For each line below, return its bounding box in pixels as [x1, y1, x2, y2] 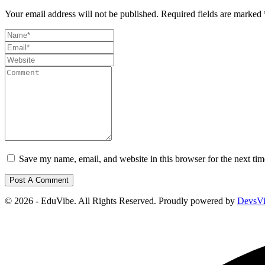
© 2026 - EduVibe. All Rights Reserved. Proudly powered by [5, 195, 237, 206]
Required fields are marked [161, 8, 264, 19]
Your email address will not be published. [5, 8, 159, 19]
